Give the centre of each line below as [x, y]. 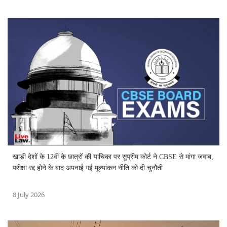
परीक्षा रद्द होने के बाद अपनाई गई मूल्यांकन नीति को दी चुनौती [88, 168]
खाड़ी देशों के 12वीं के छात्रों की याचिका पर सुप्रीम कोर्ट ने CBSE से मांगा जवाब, [113, 157]
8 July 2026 [29, 194]
